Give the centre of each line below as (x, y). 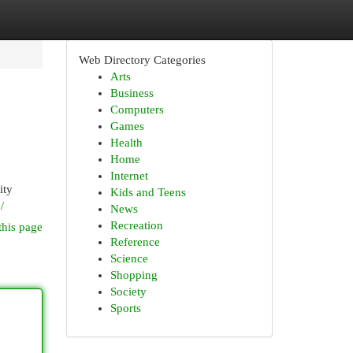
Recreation (136, 225)
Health (126, 143)
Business (132, 93)
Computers (137, 110)
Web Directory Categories (142, 60)
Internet (129, 176)
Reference (135, 242)
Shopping (134, 275)
